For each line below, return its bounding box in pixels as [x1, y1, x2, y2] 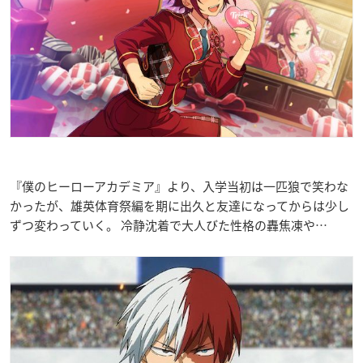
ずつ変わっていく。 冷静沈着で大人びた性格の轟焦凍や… [10, 216, 327, 235]
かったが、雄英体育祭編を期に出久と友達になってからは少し [10, 197, 349, 216]
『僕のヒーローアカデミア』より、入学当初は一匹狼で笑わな [10, 177, 348, 196]
